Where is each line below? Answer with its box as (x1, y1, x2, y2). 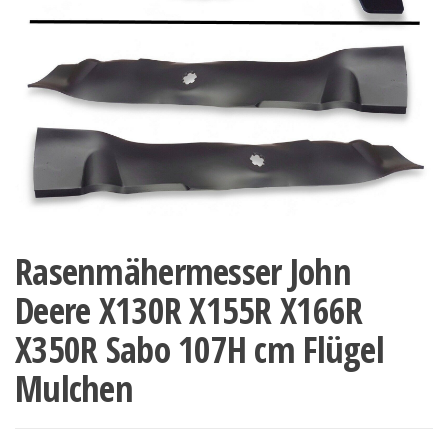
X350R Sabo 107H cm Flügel (15, 325, 384, 374)
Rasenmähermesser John (15, 247, 351, 296)
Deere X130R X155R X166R (15, 286, 363, 335)
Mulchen (15, 364, 133, 413)
